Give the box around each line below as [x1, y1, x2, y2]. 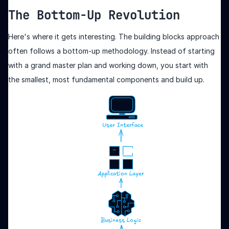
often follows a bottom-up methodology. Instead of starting [8, 47, 215, 56]
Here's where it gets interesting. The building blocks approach [8, 32, 219, 41]
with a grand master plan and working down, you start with [8, 61, 208, 70]
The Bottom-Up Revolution [8, 7, 180, 24]
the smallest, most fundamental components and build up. [8, 75, 204, 84]
